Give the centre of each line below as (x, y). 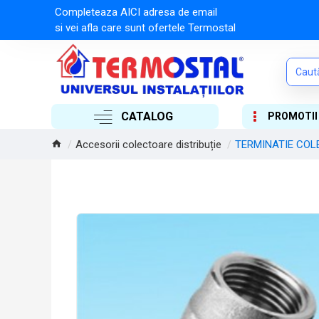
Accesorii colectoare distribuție (148, 144)
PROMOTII (292, 116)
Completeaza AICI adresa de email (139, 12)
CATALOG (147, 116)
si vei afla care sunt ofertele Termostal (145, 28)
